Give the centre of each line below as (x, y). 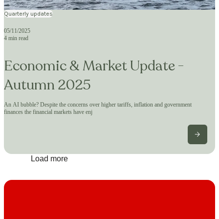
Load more (49, 158)
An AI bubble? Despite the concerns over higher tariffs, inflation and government (98, 104)
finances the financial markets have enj (48, 112)
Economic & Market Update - (94, 66)
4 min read (16, 38)
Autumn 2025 (47, 85)
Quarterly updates (28, 14)
